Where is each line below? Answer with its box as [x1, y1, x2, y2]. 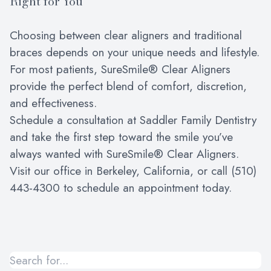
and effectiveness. [10, 94, 97, 112]
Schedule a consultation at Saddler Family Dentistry [10, 111, 256, 129]
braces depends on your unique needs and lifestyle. [10, 44, 260, 61]
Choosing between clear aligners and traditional [10, 27, 242, 44]
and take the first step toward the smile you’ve [10, 128, 233, 146]
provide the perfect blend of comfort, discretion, [10, 77, 247, 95]
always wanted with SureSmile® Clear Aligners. [10, 145, 239, 163]
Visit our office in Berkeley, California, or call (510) [10, 162, 256, 180]
